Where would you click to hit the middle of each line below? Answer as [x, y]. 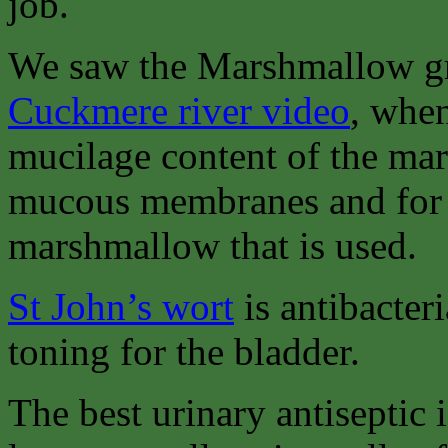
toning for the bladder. [184, 352]
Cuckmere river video [179, 111]
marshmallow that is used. [212, 246]
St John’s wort [121, 307]
